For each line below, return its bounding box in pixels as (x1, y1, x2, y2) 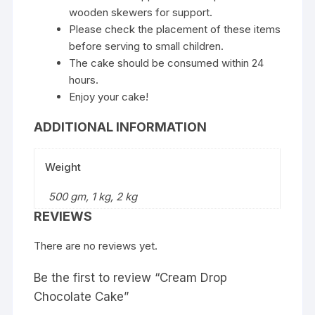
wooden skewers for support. (69, 6, 213, 20)
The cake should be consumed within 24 (69, 56, 264, 70)
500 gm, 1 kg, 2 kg (49, 190, 138, 204)
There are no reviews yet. (34, 239, 158, 253)
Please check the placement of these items (69, 22, 281, 37)
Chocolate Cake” (34, 290, 129, 304)
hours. (69, 73, 99, 87)
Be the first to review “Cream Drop (34, 271, 228, 285)
